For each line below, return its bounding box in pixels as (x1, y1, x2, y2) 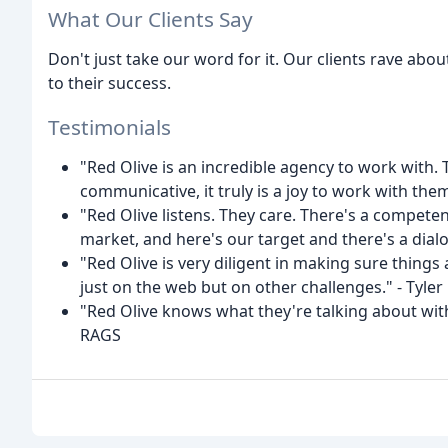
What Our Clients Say (48, 4, 253, 33)
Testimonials (48, 113, 171, 142)
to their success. (48, 71, 171, 94)
